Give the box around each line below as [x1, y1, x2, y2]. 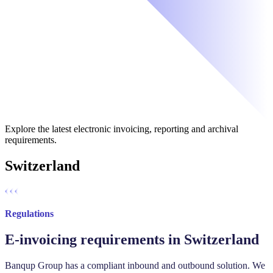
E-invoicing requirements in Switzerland [5, 231, 259, 247]
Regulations [5, 208, 54, 219]
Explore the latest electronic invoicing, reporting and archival [5, 124, 238, 135]
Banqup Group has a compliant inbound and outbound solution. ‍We [5, 260, 265, 271]
